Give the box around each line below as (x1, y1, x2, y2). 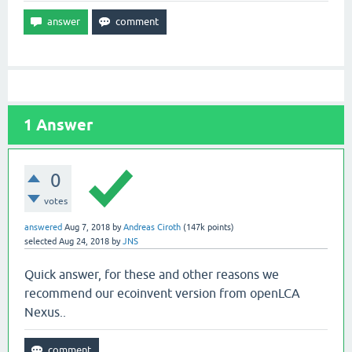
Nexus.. (24, 305, 66, 319)
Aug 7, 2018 (64, 222, 110, 232)
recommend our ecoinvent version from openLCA (24, 286, 300, 300)
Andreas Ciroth (123, 222, 181, 232)
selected (24, 236, 57, 246)
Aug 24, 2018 (59, 236, 109, 246)
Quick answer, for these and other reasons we (24, 267, 279, 281)
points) (205, 222, 234, 232)
